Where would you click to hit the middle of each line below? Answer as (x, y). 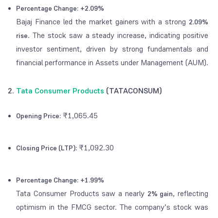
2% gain (160, 194)
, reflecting (191, 194)
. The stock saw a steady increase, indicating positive (118, 36)
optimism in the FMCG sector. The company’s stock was (112, 207)
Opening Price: (38, 116)
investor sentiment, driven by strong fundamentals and (112, 49)
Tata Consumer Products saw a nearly (82, 194)
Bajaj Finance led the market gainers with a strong (103, 22)
